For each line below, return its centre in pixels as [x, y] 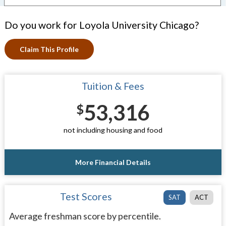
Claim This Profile [49, 49]
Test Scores [86, 196]
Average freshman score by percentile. [85, 216]
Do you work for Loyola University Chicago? [101, 25]
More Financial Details [113, 162]
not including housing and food [113, 130]
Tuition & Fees [113, 86]
